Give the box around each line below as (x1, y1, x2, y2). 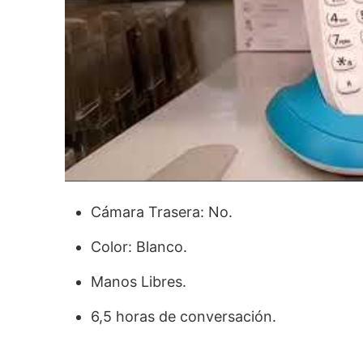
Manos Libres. (91, 272, 186, 290)
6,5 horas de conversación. (91, 307, 276, 325)
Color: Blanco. (91, 237, 187, 255)
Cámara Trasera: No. (91, 203, 233, 220)
